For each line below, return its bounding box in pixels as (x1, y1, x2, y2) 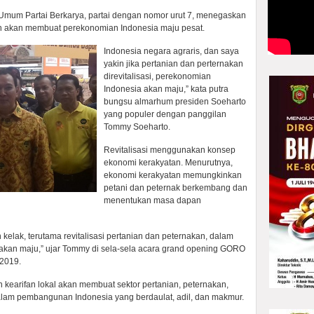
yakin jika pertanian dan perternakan (104, 59, 243, 69)
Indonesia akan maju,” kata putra (104, 84, 228, 94)
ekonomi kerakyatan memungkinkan (104, 170, 242, 180)
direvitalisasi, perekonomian (104, 71, 211, 81)
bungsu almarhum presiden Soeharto (104, 97, 246, 107)
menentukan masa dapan (104, 196, 201, 205)
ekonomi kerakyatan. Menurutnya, (104, 158, 233, 168)
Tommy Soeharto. (104, 122, 170, 132)
